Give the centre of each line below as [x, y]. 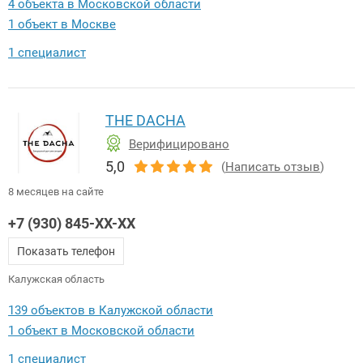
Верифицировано [179, 144]
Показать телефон [66, 252]
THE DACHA [145, 120]
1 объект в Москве [62, 24]
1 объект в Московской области [101, 331]
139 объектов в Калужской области [111, 311]
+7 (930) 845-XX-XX [72, 224]
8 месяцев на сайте [56, 192]
